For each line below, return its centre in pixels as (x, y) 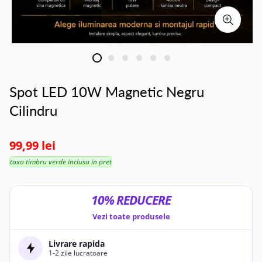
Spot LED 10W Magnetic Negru (107, 92)
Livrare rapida (77, 243)
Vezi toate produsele (131, 216)
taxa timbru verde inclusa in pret (61, 162)
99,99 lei (32, 145)
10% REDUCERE (131, 200)
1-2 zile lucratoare (78, 253)
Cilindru (33, 110)
